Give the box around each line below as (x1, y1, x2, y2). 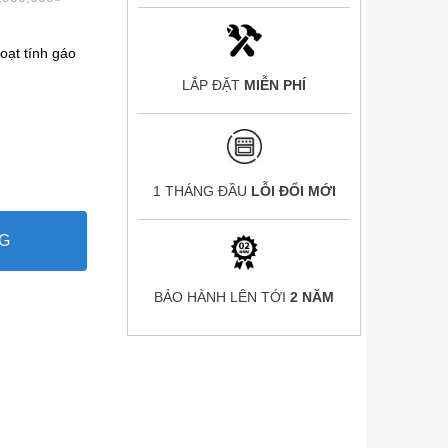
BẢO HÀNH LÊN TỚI (154, 289, 290, 305)
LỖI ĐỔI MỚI (250, 183, 336, 199)
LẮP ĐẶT (182, 77, 244, 93)
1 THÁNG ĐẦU (152, 183, 251, 199)
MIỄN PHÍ (244, 77, 306, 93)
